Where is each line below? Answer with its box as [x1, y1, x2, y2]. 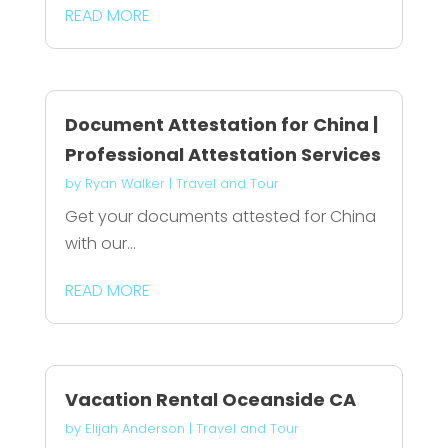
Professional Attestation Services [64, 141, 381, 167]
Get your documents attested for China [64, 204, 376, 228]
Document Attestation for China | [64, 111, 378, 137]
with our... [64, 231, 136, 255]
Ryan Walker [84, 173, 165, 193]
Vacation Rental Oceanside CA [64, 387, 356, 413]
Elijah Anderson [84, 419, 185, 439]
